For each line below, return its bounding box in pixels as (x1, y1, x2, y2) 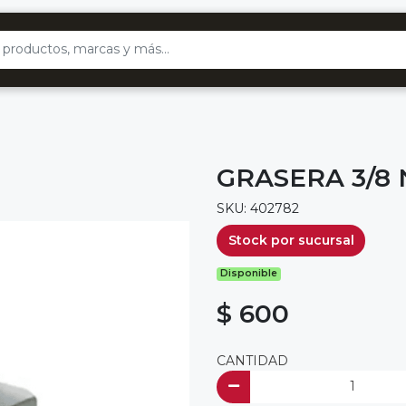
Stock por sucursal (227, 231, 354, 248)
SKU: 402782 (217, 199, 299, 217)
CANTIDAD (217, 353, 288, 370)
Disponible (220, 267, 278, 280)
